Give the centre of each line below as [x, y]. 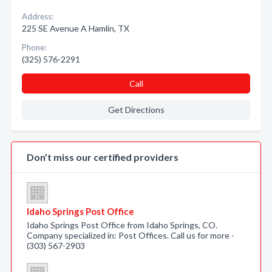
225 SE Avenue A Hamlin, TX [76, 28]
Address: [38, 16]
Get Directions [136, 110]
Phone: [34, 47]
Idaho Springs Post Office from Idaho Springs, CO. [122, 225]
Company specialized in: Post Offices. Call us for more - [131, 235]
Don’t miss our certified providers [103, 157]
